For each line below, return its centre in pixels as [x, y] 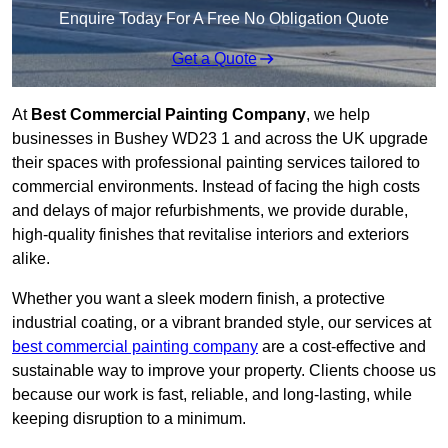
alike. [31, 259]
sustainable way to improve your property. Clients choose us [224, 371]
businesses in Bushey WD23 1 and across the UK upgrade [220, 139]
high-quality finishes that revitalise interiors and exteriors [210, 235]
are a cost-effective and [342, 347]
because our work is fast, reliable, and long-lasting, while [212, 395]
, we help [338, 115]
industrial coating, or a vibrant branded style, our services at [221, 323]
